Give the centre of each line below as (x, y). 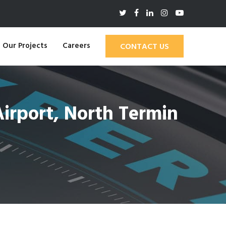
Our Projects (25, 46)
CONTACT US (144, 47)
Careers (76, 46)
